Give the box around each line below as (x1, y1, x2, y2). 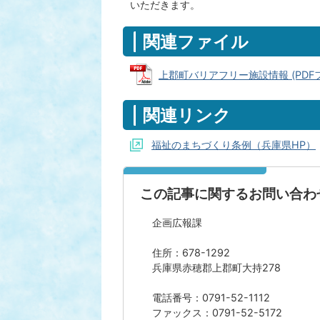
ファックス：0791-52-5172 (152, 306, 282, 319)
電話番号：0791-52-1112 (152, 291, 270, 304)
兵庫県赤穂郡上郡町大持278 (152, 261, 281, 274)
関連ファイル (143, 31, 249, 52)
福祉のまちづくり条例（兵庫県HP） (151, 139, 316, 151)
